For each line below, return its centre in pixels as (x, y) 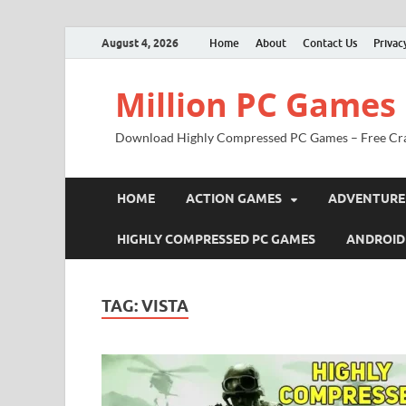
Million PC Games (256, 105)
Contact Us (330, 43)
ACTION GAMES (234, 198)
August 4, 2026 (140, 43)
